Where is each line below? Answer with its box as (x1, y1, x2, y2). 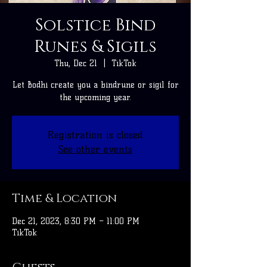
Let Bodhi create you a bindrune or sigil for (12, 80, 179, 91)
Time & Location (12, 191, 117, 207)
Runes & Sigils (34, 36, 157, 58)
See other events (58, 144, 132, 156)
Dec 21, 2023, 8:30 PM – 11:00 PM (12, 216, 139, 227)
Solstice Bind (35, 14, 156, 37)
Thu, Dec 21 (54, 58, 97, 69)
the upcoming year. (60, 92, 131, 103)
